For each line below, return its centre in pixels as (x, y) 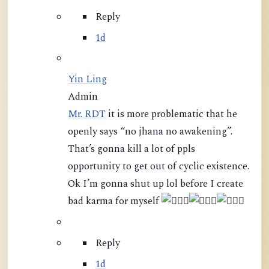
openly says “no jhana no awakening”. (150, 132)
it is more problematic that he (171, 115)
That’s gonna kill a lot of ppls (131, 150)
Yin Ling (87, 80)
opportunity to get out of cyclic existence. (159, 167)
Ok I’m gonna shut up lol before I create (156, 184)
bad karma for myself (115, 202)
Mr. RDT (87, 115)
